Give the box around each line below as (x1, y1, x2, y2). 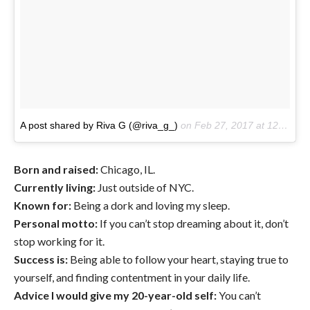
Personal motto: (14, 217, 98, 230)
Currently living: (14, 181, 95, 194)
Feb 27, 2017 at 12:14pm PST (194, 120, 278, 131)
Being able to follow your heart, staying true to (68, 253, 289, 266)
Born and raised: (14, 163, 98, 176)
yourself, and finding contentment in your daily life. (14, 271, 250, 284)
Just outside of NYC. (95, 181, 194, 194)
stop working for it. (14, 235, 104, 248)
